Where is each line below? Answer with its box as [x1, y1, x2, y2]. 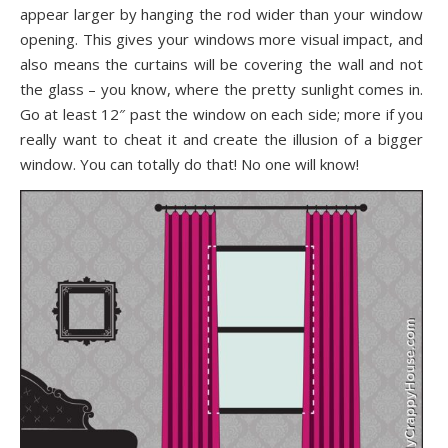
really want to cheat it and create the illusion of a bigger [20, 129, 423, 150]
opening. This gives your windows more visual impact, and [20, 29, 423, 50]
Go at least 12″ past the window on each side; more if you [20, 104, 423, 125]
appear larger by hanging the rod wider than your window [20, 4, 423, 25]
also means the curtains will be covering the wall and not [20, 54, 423, 75]
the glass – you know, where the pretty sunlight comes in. [20, 79, 423, 100]
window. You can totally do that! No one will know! [20, 154, 359, 175]
